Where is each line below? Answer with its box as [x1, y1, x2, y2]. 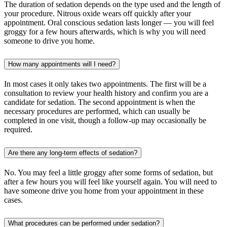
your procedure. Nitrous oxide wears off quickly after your [4, 9, 191, 18]
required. [4, 125, 32, 134]
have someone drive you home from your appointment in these [4, 186, 204, 195]
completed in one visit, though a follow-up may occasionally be [4, 116, 206, 125]
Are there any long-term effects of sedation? [8, 148, 137, 157]
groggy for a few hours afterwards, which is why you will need [4, 27, 206, 36]
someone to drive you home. [4, 36, 95, 45]
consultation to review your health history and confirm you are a [4, 88, 208, 97]
